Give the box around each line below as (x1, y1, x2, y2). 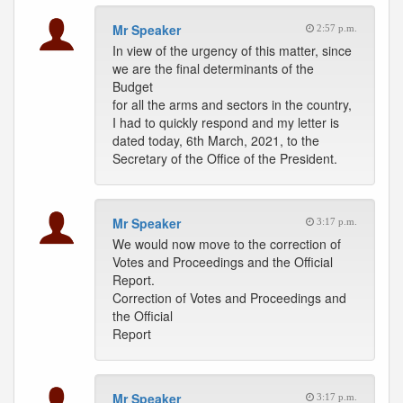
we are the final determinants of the (112, 59, 314, 77)
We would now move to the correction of (112, 235, 341, 253)
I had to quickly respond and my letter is (112, 113, 339, 131)
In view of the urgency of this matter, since (112, 41, 352, 59)
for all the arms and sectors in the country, (112, 95, 352, 113)
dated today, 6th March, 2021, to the (112, 131, 319, 149)
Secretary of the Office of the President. (112, 149, 337, 167)
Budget (112, 77, 153, 95)
